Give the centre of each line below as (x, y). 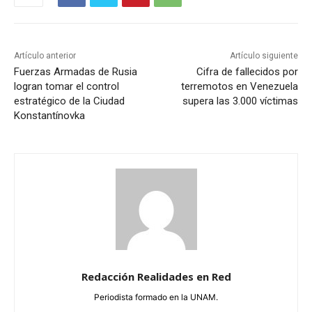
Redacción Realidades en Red (156, 277)
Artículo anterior (45, 56)
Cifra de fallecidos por (247, 72)
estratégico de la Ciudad (69, 101)
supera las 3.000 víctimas (240, 101)
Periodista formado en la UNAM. (156, 297)
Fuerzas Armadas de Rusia (76, 72)
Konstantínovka (49, 116)
